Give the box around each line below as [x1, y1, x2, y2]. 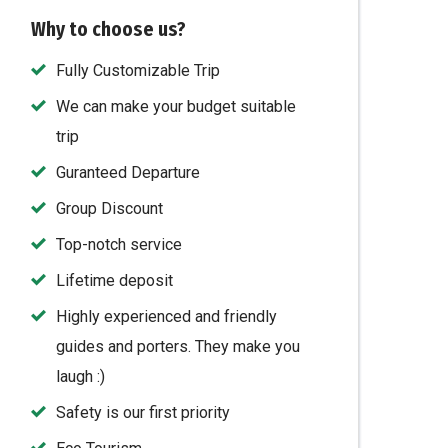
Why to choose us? [31, 18, 187, 41]
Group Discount [56, 199, 164, 218]
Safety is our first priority [56, 403, 231, 422]
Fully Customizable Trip [56, 61, 221, 80]
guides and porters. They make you [56, 337, 301, 356]
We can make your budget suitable [56, 97, 297, 116]
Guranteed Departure [56, 163, 201, 182]
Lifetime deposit [56, 271, 174, 290]
